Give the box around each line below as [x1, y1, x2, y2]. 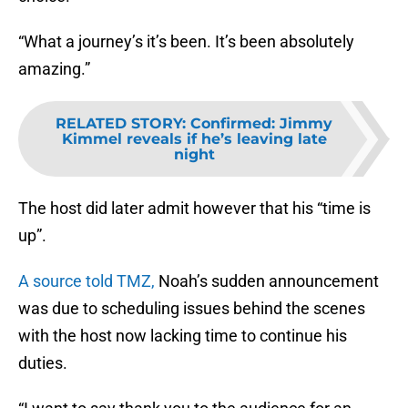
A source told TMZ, [18, 271, 158, 291]
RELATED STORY [56, 115, 182, 133]
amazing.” [18, 59, 90, 79]
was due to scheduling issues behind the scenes [18, 299, 365, 319]
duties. [18, 353, 67, 373]
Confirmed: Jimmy [190, 115, 332, 133]
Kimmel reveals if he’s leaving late [61, 130, 327, 148]
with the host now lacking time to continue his [18, 326, 347, 346]
